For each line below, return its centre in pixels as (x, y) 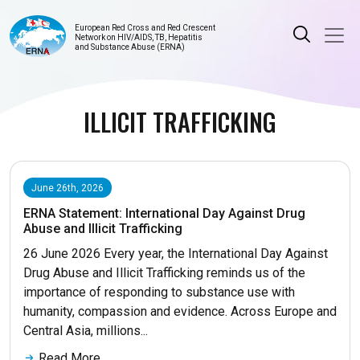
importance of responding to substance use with (159, 292)
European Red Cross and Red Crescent (145, 28)
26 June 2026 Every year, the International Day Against (176, 254)
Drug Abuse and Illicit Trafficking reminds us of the (164, 273)
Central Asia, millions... (86, 331)
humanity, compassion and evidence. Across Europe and (180, 311)
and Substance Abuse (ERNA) (129, 47)
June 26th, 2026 (67, 188)
